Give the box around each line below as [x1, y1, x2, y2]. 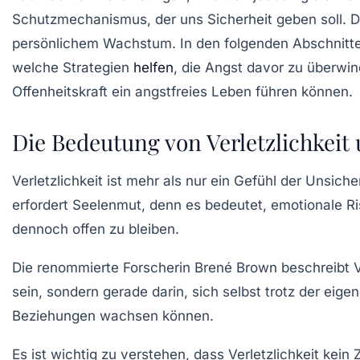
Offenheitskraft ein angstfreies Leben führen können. [12, 83, 353, 100]
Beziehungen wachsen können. [12, 307, 214, 324]
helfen [133, 59, 174, 76]
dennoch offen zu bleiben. [12, 220, 179, 237]
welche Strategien [12, 59, 133, 76]
